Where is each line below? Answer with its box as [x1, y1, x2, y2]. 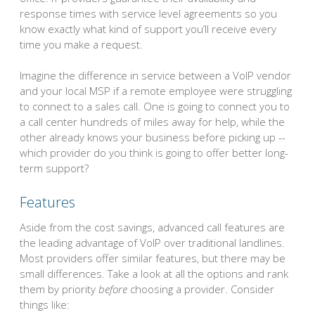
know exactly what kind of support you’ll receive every [20, 21, 276, 36]
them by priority [20, 281, 98, 296]
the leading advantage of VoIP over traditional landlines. [20, 235, 285, 250]
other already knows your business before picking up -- [20, 130, 285, 145]
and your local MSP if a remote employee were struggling [20, 84, 292, 98]
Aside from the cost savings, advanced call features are [20, 219, 285, 234]
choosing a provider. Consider [127, 281, 274, 296]
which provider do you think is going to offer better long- [20, 146, 288, 160]
